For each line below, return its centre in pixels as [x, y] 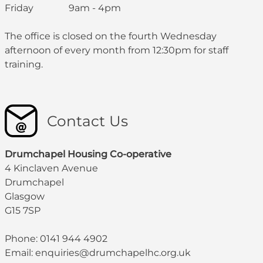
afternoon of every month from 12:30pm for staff [117, 50]
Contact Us [87, 121]
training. [24, 64]
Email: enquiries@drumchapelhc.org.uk [98, 252]
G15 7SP [23, 210]
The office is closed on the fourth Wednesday [111, 36]
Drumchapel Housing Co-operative [88, 154]
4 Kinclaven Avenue [51, 168]
